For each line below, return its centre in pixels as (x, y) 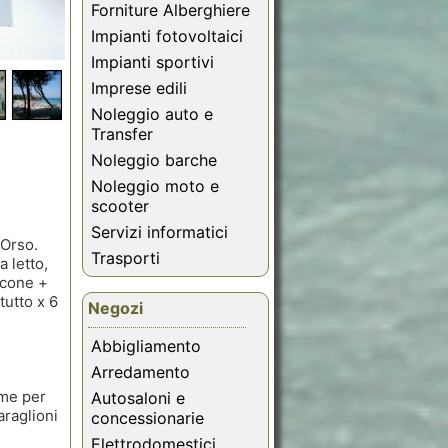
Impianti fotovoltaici (167, 36)
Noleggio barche (154, 160)
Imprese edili (139, 88)
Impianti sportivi (152, 62)
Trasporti (125, 258)
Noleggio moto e (155, 186)
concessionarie (147, 418)
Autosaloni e (138, 398)
